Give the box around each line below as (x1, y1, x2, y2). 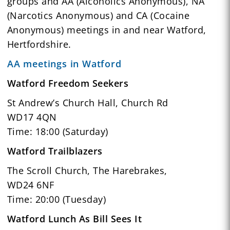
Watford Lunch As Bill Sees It (7, 212, 142, 225)
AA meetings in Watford (7, 57, 122, 70)
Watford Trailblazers (7, 144, 103, 157)
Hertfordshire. (7, 37, 71, 50)
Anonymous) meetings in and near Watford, (7, 23, 206, 36)
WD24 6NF (7, 178, 54, 191)
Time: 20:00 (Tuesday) (7, 193, 106, 205)
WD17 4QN (7, 110, 57, 123)
